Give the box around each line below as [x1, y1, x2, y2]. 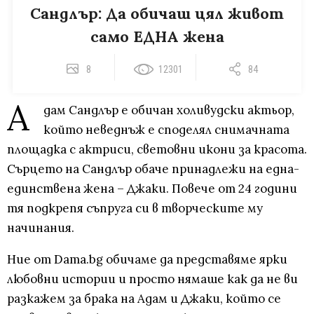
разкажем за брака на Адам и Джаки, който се [7, 291, 281, 307]
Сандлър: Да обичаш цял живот [30, 4, 284, 24]
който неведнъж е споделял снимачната [43, 122, 289, 138]
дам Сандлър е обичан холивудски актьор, [43, 102, 294, 118]
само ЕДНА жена [90, 27, 224, 47]
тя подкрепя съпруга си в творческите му [7, 200, 263, 217]
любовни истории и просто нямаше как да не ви [7, 271, 298, 287]
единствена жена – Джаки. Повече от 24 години [7, 181, 297, 197]
